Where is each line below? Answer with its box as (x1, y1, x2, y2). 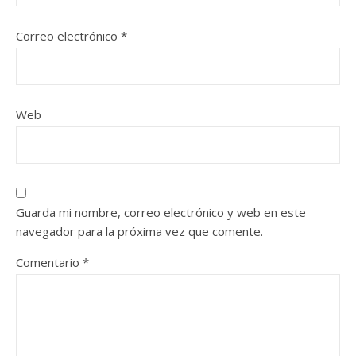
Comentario (16, 253, 83, 270)
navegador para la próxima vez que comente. (16, 222, 263, 239)
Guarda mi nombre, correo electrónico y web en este (16, 203, 306, 220)
